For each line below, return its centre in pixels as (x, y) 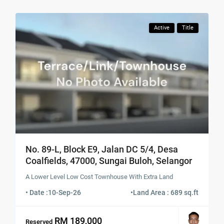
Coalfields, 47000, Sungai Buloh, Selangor (109, 161)
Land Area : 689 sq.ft (165, 193)
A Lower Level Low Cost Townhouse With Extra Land (99, 177)
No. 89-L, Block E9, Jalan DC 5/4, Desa (102, 149)
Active (161, 28)
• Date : (37, 193)
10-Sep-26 (65, 193)
